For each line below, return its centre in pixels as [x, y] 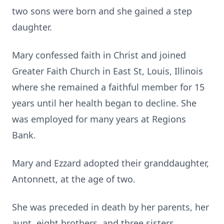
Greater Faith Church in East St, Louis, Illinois [107, 71]
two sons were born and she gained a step [102, 11]
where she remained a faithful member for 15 [108, 87]
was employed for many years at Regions [99, 119]
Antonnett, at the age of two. [74, 179]
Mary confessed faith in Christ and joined [99, 55]
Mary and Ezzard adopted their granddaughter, [110, 163]
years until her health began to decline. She [104, 103]
